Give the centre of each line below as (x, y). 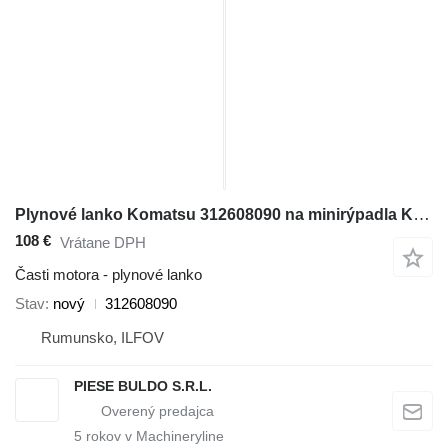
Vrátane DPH (103, 242)
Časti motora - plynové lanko (108, 275)
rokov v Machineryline (153, 436)
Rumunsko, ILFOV (102, 338)
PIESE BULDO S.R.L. (143, 386)
